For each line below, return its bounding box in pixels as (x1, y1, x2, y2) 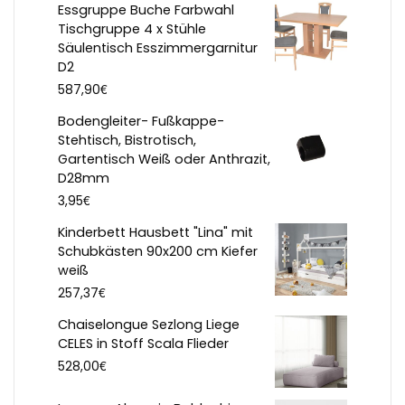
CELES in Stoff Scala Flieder (58, 334, 229, 353)
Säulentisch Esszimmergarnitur (58, 39, 258, 58)
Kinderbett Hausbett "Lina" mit (58, 223, 253, 242)
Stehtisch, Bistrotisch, (58, 131, 196, 150)
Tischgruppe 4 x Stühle (58, 20, 206, 39)
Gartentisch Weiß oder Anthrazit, (58, 150, 270, 169)
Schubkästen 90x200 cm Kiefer (58, 242, 258, 261)
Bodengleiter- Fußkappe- (58, 112, 224, 131)
